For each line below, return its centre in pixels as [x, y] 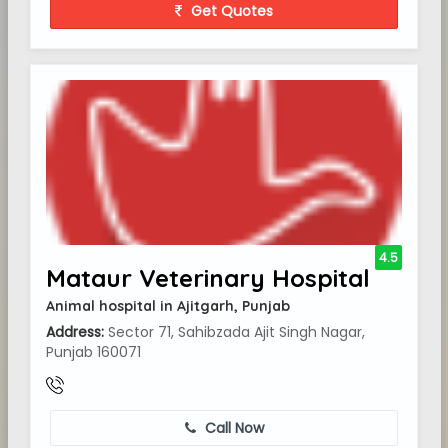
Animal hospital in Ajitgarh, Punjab [168, 306]
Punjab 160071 [93, 352]
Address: [75, 332]
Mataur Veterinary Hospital [208, 278]
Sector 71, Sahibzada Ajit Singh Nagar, [234, 332]
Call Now [232, 428]
